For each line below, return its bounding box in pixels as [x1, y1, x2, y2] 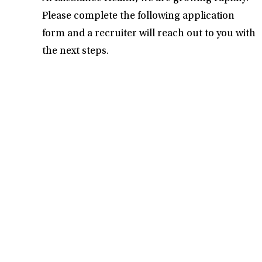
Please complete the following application [42, 11, 235, 22]
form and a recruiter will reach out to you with [42, 29, 256, 39]
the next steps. [42, 46, 109, 57]
